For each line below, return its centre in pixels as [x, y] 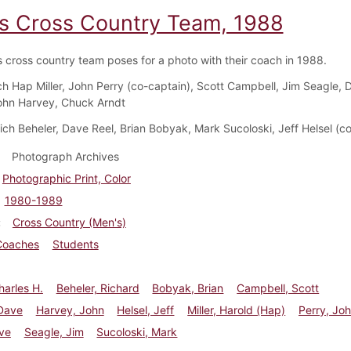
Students [75, 244]
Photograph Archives [65, 156]
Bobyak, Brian [188, 288]
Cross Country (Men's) [69, 222]
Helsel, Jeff [146, 309]
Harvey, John [70, 309]
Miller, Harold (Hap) [237, 309]
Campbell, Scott [278, 288]
